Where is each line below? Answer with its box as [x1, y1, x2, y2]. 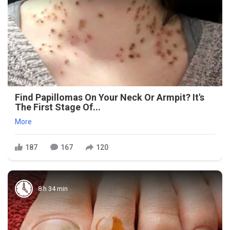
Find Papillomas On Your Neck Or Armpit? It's [15, 92, 204, 103]
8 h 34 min [38, 184, 68, 193]
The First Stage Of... [15, 102, 101, 113]
